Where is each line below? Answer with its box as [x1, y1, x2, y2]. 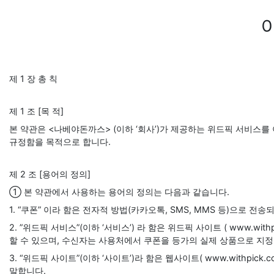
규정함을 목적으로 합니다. [9, 136, 111, 147]
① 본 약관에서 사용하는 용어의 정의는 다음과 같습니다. [9, 187, 229, 197]
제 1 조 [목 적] [9, 106, 64, 116]
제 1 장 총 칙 [9, 73, 57, 84]
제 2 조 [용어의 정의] [9, 169, 91, 179]
